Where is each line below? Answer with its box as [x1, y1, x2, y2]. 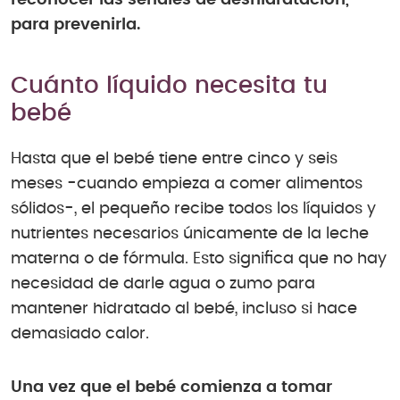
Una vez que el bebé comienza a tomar [11, 379, 332, 396]
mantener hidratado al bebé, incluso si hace [11, 301, 357, 318]
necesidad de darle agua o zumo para [11, 276, 315, 293]
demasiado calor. [11, 326, 149, 343]
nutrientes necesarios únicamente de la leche [11, 226, 369, 243]
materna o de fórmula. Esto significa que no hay [11, 251, 387, 268]
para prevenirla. [11, 16, 140, 33]
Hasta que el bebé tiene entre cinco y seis [11, 151, 337, 168]
